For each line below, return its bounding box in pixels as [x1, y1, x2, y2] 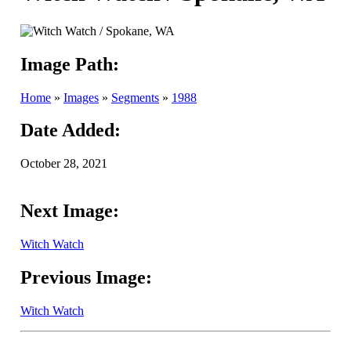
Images [63, 90, 99, 104]
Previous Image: [20, 267, 152, 288]
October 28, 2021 [20, 157, 107, 171]
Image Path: [20, 53, 119, 74]
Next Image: [20, 201, 119, 222]
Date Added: [20, 120, 121, 141]
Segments [111, 90, 159, 104]
